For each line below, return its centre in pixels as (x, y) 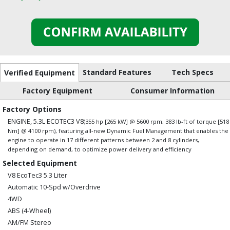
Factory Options (32, 109)
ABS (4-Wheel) (29, 210)
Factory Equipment (57, 90)
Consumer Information (172, 90)
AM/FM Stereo (30, 222)
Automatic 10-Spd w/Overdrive (54, 187)
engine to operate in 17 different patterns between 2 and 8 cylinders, (103, 140)
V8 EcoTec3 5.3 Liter (37, 175)
